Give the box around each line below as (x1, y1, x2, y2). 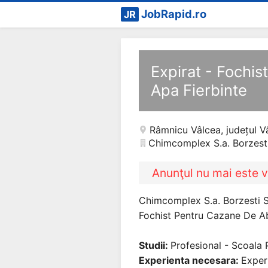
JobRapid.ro (141, 7, 206, 20)
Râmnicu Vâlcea (150, 124, 221, 136)
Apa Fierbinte (151, 81, 247, 99)
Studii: (139, 239, 170, 251)
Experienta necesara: (139, 254, 241, 266)
